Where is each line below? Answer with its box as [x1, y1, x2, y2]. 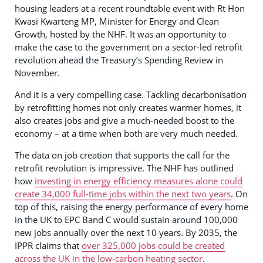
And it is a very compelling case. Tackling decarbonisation [15, 88, 247, 100]
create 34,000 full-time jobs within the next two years [15, 187, 231, 200]
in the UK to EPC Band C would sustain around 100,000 [15, 213, 238, 225]
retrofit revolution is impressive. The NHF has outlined [15, 161, 234, 174]
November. [15, 66, 62, 79]
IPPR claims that [15, 239, 82, 251]
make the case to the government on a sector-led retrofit [15, 41, 242, 53]
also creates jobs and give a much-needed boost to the [15, 114, 234, 126]
